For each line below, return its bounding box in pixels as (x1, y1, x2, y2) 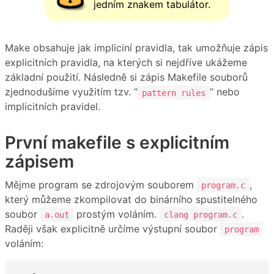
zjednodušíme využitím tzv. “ (5, 86, 138, 98)
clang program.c (164, 209, 237, 220)
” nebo (210, 86, 240, 98)
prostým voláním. (73, 207, 160, 220)
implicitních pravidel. (5, 100, 100, 113)
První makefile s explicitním (5, 132, 229, 154)
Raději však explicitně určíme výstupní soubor (5, 222, 220, 235)
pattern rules (142, 87, 206, 98)
